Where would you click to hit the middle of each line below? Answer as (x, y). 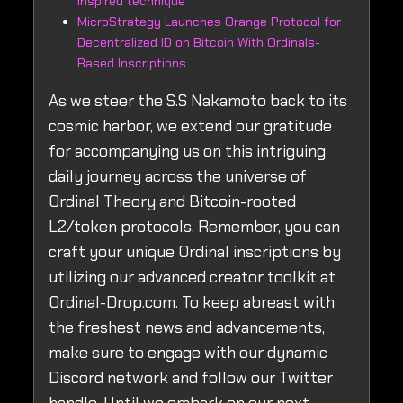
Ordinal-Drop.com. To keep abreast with (192, 303)
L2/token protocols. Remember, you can (194, 227)
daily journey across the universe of (178, 177)
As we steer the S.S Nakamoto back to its (198, 101)
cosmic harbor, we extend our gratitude (190, 126)
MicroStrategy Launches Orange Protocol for (209, 22)
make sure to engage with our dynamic (188, 353)
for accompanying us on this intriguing (187, 152)
